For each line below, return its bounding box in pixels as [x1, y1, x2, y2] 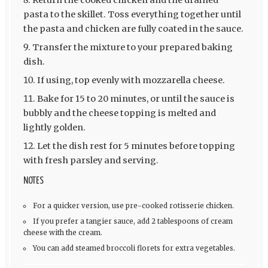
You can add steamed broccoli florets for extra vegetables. [33, 243, 236, 252]
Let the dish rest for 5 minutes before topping [36, 140, 235, 151]
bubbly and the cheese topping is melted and [23, 107, 216, 118]
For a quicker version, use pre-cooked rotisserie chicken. [33, 201, 234, 210]
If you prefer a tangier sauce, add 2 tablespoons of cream [33, 217, 233, 226]
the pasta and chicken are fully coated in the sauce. [23, 23, 243, 34]
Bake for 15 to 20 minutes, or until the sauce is [36, 93, 234, 104]
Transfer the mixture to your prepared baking [32, 41, 233, 53]
